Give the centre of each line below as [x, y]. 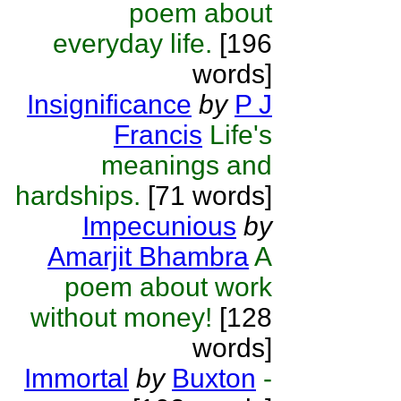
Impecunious [159, 226]
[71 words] [206, 196]
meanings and [187, 165]
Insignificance [109, 104]
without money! [121, 317]
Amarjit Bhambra [148, 256]
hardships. [78, 196]
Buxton [214, 378]
